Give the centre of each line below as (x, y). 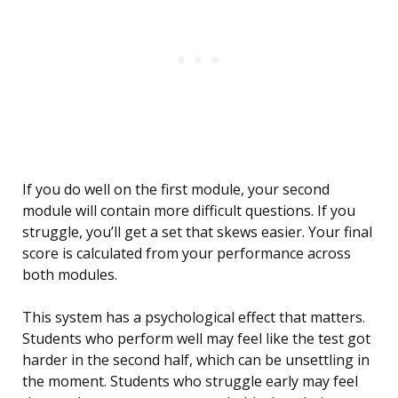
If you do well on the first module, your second (176, 190)
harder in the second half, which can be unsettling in (196, 360)
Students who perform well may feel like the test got (196, 339)
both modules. (70, 275)
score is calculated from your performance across (187, 254)
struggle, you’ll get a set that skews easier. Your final (197, 232)
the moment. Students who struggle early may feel (190, 382)
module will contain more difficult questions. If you (189, 211)
